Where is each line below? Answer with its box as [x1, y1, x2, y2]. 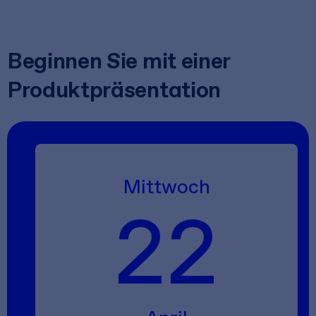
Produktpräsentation [7, 75, 221, 103]
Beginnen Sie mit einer [7, 47, 230, 74]
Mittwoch [123, 174, 210, 198]
